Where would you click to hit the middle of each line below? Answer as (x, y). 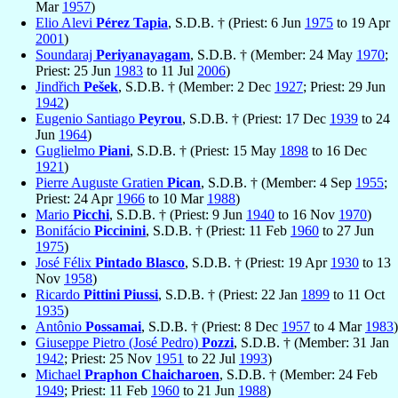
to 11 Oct (357, 295)
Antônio (60, 327)
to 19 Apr (362, 23)
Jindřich (60, 87)
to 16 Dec (338, 151)
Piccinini (120, 231)
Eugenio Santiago (87, 119)
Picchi (91, 215)
